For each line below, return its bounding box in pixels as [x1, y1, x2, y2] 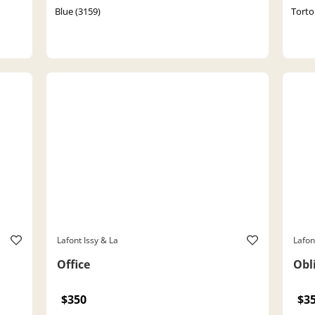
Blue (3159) [55, 4, 101, 18]
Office [57, 256, 90, 272]
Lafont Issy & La [57, 233, 118, 246]
